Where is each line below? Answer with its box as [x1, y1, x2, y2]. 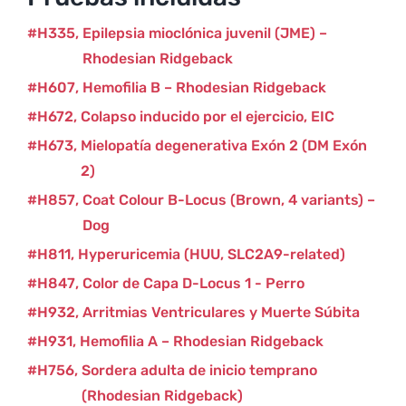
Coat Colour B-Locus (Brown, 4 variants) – [82, 191, 375, 208]
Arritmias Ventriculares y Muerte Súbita [82, 304, 360, 321]
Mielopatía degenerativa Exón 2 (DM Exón [80, 137, 367, 154]
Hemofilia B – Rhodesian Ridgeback [82, 79, 326, 96]
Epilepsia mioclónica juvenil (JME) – [82, 24, 327, 42]
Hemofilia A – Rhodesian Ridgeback [79, 333, 324, 350]
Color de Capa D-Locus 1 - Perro [82, 275, 304, 292]
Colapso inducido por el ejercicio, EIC [80, 108, 334, 125]
